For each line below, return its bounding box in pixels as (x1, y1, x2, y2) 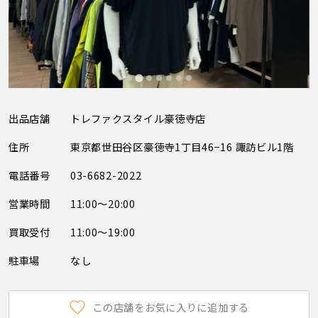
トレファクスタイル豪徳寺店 (70, 111, 207, 126)
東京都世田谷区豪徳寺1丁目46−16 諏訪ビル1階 (70, 139, 294, 155)
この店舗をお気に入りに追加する (92, 300, 250, 315)
